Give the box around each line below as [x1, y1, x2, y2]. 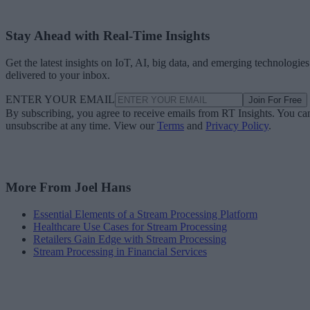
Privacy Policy [206, 120, 268, 132]
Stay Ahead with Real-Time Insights [6, 28, 210, 44]
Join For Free [248, 95, 302, 106]
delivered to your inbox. [6, 69, 110, 82]
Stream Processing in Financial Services [33, 245, 207, 257]
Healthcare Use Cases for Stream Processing [33, 220, 227, 232]
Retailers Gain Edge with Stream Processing [33, 232, 226, 245]
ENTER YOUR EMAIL [6, 93, 115, 106]
